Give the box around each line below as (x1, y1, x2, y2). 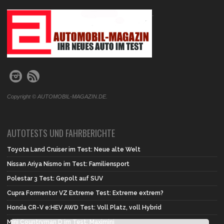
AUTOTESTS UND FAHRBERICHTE (7, 126, 115, 140)
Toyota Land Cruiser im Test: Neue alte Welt (7, 146, 140, 153)
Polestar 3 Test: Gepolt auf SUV (7, 175, 103, 182)
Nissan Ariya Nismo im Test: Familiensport (7, 160, 129, 168)
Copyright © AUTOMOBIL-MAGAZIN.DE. (7, 93, 107, 100)
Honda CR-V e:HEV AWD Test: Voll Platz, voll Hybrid (7, 204, 163, 211)
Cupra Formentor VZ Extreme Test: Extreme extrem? (7, 189, 163, 197)
